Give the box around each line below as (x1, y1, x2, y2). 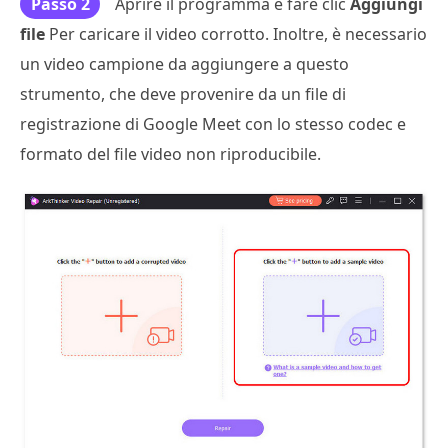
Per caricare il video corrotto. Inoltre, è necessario (45, 22, 427, 45)
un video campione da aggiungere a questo (20, 52, 349, 75)
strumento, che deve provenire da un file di (20, 82, 346, 105)
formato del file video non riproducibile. (20, 142, 321, 165)
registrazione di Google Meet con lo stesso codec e (20, 112, 406, 135)
